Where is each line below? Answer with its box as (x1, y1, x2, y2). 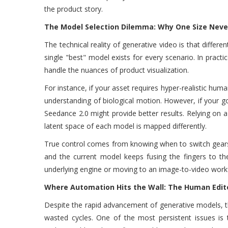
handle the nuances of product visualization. (44, 65, 189, 75)
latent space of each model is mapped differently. (44, 121, 207, 131)
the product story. (44, 4, 103, 14)
